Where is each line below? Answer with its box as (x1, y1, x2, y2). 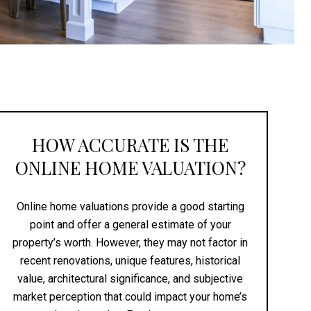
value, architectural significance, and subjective (17, 271, 244, 285)
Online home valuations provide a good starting (16, 199, 244, 213)
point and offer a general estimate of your (29, 217, 231, 231)
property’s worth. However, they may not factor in (12, 235, 249, 249)
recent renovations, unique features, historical (20, 253, 241, 267)
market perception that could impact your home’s (13, 289, 248, 303)
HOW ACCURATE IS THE (32, 132, 229, 157)
